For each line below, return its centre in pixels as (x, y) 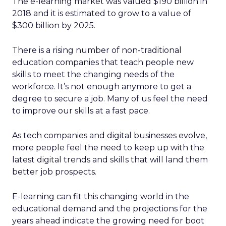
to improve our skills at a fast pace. (81, 111)
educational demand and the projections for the (110, 209)
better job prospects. (54, 172)
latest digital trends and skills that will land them (110, 160)
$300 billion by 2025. (54, 25)
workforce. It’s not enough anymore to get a (102, 87)
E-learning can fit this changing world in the (101, 196)
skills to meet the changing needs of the (93, 74)
